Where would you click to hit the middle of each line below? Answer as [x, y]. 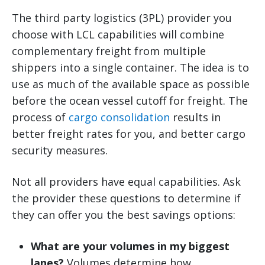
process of [40, 117]
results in [195, 117]
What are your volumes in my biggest [130, 246]
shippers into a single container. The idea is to [130, 68]
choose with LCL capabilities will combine [118, 35]
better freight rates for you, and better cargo [129, 134]
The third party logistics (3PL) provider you [122, 18]
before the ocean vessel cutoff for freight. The [130, 101]
